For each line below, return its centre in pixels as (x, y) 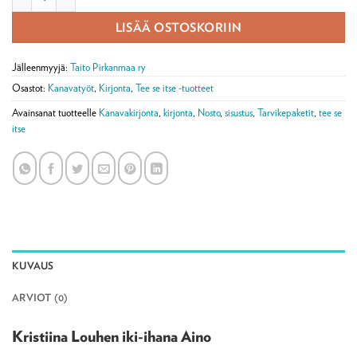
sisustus (239, 113)
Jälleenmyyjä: (41, 68)
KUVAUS (33, 265)
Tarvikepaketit (286, 113)
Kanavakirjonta (129, 113)
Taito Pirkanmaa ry (108, 68)
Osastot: (30, 88)
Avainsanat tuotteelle (55, 113)
